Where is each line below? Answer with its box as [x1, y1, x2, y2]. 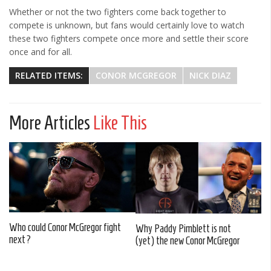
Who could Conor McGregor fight [9, 221, 121, 233]
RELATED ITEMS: [15, 70, 83, 82]
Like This [93, 112, 147, 134]
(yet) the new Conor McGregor [135, 234, 240, 247]
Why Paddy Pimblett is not [135, 222, 231, 235]
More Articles [9, 112, 93, 134]
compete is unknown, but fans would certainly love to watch [9, 19, 244, 31]
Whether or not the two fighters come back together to [9, 6, 226, 18]
